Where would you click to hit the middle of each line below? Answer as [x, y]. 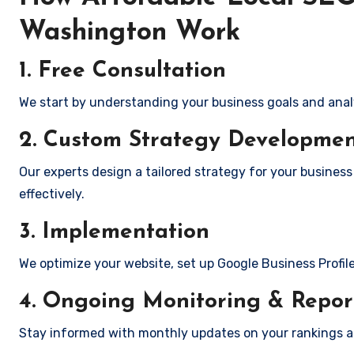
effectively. [52, 194]
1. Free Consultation [122, 71]
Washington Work [130, 33]
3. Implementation [114, 232]
